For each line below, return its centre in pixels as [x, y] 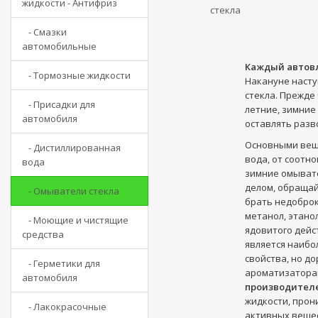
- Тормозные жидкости [76, 75]
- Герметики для [61, 263]
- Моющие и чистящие [75, 220]
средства [43, 234]
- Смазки [44, 32]
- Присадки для [59, 104]
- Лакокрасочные [64, 307]
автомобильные [59, 46]
